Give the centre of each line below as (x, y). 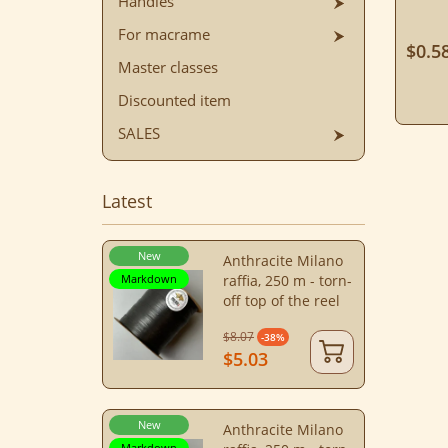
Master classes (168, 67)
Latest (127, 201)
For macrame (164, 34)
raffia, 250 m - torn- (287, 281)
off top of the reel (281, 301)
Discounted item (174, 100)
